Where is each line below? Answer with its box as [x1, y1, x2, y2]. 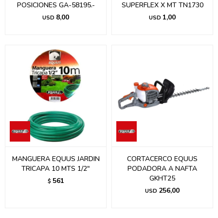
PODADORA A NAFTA [127, 164, 197, 173]
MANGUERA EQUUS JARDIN [12, 154, 100, 163]
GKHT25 [149, 174, 175, 183]
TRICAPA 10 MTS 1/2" [21, 164, 90, 173]
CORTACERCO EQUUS [127, 154, 198, 163]
